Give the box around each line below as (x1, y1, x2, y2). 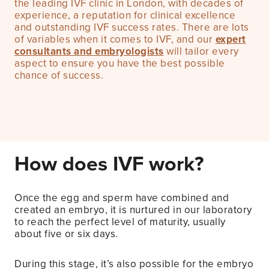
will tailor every (163, 43, 239, 59)
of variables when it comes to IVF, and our (14, 31, 216, 47)
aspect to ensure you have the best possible (14, 55, 225, 71)
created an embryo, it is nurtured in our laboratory (14, 202, 252, 217)
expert (215, 31, 246, 47)
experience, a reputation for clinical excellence (14, 7, 235, 23)
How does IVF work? (14, 148, 204, 179)
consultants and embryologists (14, 43, 164, 59)
